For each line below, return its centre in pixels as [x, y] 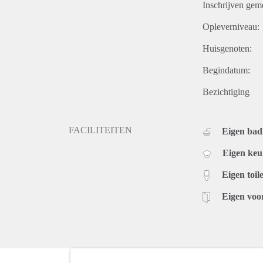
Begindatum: [226, 70]
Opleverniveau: [231, 26]
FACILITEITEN [100, 130]
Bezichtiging [226, 92]
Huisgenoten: [227, 48]
